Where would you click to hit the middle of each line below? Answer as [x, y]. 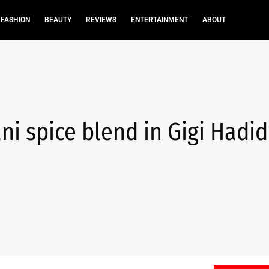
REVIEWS [101, 20]
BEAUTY [58, 20]
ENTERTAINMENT [159, 20]
